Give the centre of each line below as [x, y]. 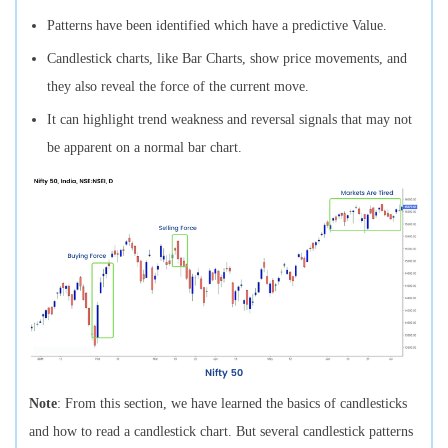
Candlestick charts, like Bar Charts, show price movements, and [227, 58]
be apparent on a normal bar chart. [144, 147]
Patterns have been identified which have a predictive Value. [217, 25]
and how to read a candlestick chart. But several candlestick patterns [221, 431]
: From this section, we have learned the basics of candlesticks [232, 403]
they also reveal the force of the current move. [178, 86]
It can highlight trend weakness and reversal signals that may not [229, 119]
